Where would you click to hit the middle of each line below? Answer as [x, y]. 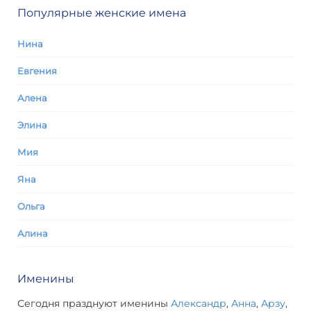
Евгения [37, 71]
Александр [199, 303]
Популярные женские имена [102, 13]
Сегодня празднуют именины [94, 303]
